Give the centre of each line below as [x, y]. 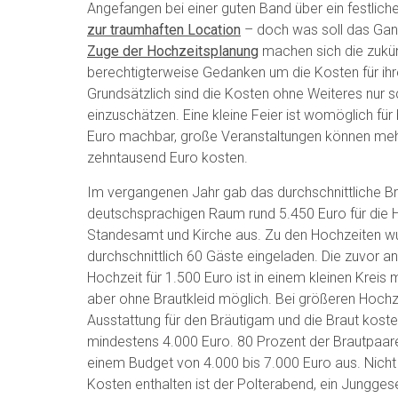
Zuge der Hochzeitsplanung [173, 51]
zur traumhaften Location [164, 29]
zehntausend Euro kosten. [167, 157]
